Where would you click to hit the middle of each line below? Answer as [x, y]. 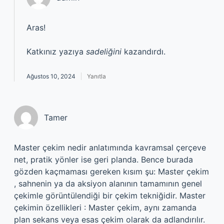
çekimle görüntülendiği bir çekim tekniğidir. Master [110, 195]
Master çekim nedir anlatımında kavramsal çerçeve [110, 147]
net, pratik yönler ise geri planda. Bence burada [103, 159]
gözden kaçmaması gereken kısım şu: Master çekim [111, 171]
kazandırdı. [143, 51]
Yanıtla [96, 76]
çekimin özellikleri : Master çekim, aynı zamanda [105, 207]
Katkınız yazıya [56, 51]
